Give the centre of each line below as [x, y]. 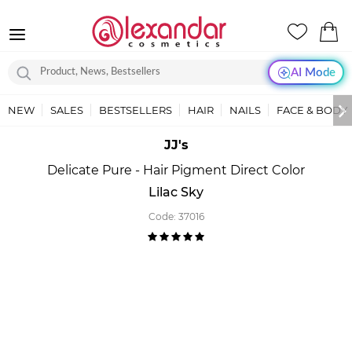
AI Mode [313, 72]
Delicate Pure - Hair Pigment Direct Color [176, 170]
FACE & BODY [312, 110]
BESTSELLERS [136, 110]
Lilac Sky [176, 192]
